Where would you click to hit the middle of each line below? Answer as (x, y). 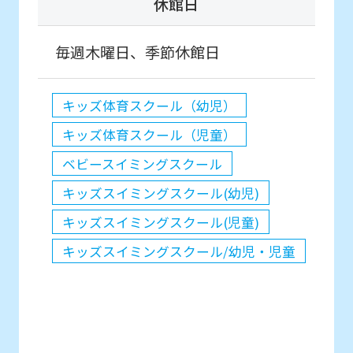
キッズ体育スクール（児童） (149, 134)
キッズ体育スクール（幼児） (149, 105)
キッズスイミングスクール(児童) (160, 222)
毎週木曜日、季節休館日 (138, 52)
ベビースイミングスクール (142, 163)
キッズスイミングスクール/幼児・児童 (178, 251)
